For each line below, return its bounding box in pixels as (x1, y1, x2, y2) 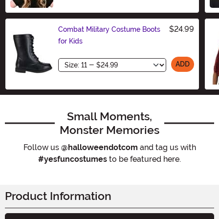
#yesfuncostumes (38, 154, 107, 164)
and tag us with (137, 142, 196, 152)
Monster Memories (60, 123, 159, 137)
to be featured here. (107, 154, 181, 164)
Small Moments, (67, 109, 152, 123)
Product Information (5, 189, 111, 203)
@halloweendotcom (61, 142, 138, 152)
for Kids (58, 37, 83, 45)
